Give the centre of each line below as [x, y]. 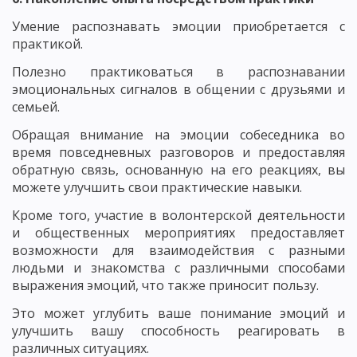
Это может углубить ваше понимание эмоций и [178, 313]
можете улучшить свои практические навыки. [157, 187]
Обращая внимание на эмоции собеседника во [178, 134]
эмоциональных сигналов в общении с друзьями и [178, 89]
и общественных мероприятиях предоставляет [178, 232]
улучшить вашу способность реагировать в [178, 330]
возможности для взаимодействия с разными [178, 250]
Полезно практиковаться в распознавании [178, 71]
